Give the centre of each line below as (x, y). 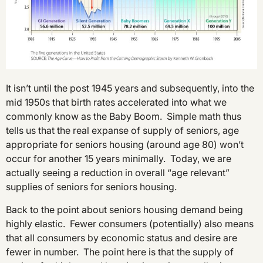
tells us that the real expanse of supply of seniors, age (122, 131)
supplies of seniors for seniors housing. (91, 187)
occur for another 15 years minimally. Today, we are (119, 159)
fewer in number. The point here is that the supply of (120, 252)
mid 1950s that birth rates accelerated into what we (116, 102)
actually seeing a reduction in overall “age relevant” (118, 173)
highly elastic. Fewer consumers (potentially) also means (130, 223)
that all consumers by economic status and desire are (122, 237)
